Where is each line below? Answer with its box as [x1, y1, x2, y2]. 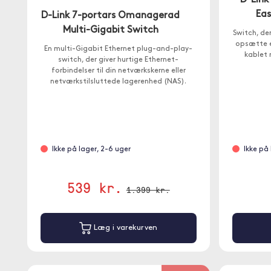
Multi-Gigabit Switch [62, 25, 158, 35]
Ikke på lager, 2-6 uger [51, 146, 131, 153]
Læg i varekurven [91, 224, 158, 232]
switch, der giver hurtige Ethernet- [58, 56, 179, 64]
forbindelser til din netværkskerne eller [51, 67, 186, 74]
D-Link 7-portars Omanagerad [41, 11, 180, 21]
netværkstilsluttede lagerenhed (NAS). [50, 78, 187, 85]
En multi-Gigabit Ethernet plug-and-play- [44, 45, 193, 53]
